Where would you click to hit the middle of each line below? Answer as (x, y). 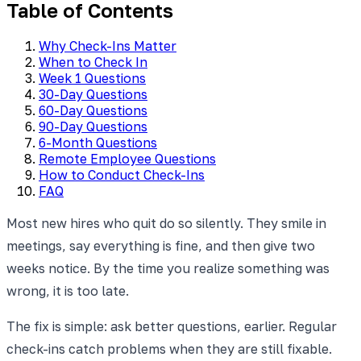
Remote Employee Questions (127, 158)
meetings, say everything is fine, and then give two (161, 245)
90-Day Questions (93, 126)
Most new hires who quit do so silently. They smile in (166, 223)
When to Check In (93, 62)
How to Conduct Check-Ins (122, 174)
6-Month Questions (98, 142)
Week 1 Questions (92, 78)
